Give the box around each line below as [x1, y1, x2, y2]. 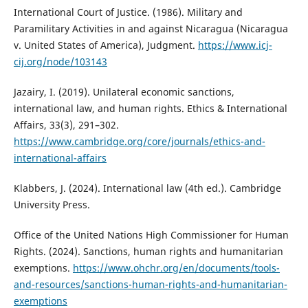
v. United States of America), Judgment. [13, 38, 198, 52]
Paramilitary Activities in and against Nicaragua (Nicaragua [13, 21, 288, 35]
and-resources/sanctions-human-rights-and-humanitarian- [13, 277, 287, 291]
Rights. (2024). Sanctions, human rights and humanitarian [13, 244, 283, 258]
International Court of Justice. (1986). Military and [13, 5, 243, 19]
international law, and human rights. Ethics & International [13, 101, 287, 115]
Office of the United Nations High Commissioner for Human [13, 228, 289, 241]
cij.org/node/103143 [13, 54, 107, 68]
